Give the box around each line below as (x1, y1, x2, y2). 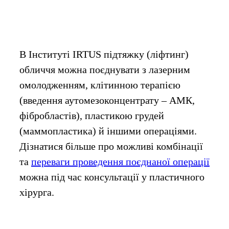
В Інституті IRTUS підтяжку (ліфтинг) (19, 48, 189, 60)
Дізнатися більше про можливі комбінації (19, 140, 203, 152)
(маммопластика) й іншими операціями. (19, 125, 197, 136)
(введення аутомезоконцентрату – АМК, (19, 94, 195, 106)
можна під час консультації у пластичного (19, 171, 204, 182)
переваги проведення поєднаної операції (31, 155, 210, 167)
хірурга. (19, 186, 54, 198)
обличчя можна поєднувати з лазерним (19, 63, 190, 75)
